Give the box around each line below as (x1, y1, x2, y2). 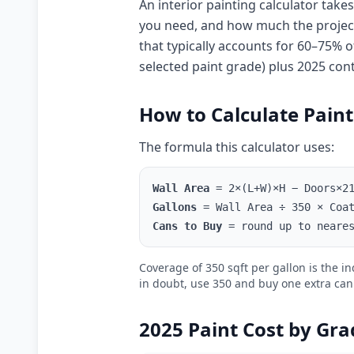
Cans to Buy (153, 220, 222, 232)
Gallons (153, 201, 197, 213)
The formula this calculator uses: (139, 138, 334, 156)
